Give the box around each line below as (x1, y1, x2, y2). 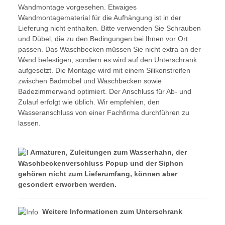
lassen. (18, 119, 41, 128)
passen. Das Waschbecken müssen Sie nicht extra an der (18, 45, 201, 54)
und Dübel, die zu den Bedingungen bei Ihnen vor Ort (18, 35, 188, 43)
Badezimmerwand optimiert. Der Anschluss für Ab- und (18, 87, 191, 96)
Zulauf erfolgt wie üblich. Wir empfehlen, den (18, 98, 160, 106)
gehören (18, 170, 49, 178)
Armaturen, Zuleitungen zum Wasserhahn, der (29, 148, 187, 157)
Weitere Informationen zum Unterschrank (40, 207, 182, 216)
